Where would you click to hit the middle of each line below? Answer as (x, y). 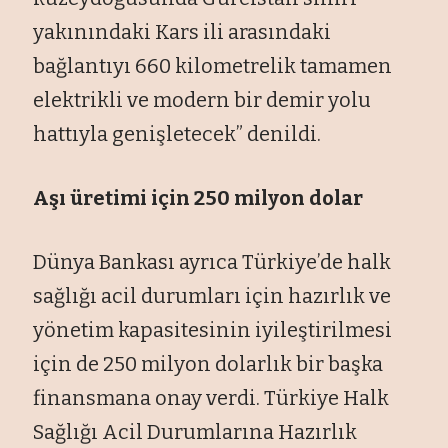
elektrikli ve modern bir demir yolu (202, 99)
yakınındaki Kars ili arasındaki (182, 31)
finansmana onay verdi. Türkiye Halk (211, 397)
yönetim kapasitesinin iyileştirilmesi (213, 329)
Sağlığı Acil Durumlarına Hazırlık (195, 431)
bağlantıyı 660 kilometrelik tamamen (213, 65)
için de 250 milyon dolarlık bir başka (208, 363)
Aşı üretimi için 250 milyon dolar (198, 197)
